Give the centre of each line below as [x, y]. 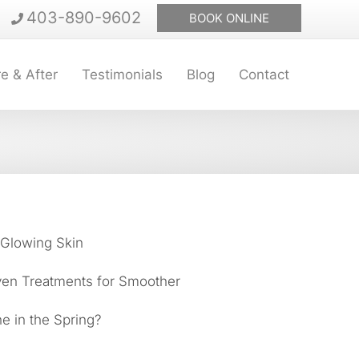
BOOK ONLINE [229, 18]
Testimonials [122, 75]
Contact [264, 75]
